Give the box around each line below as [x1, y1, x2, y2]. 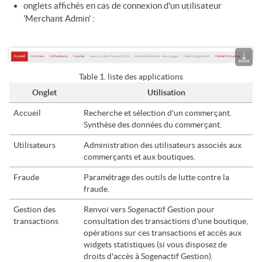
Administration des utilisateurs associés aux [84, 140, 242, 150]
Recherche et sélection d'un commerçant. [84, 108, 232, 118]
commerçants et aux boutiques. [84, 152, 196, 162]
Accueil [13, 108, 42, 118]
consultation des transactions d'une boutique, [84, 216, 249, 226]
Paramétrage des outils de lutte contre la [84, 173, 230, 182]
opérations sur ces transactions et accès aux [84, 228, 242, 238]
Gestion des [13, 205, 56, 215]
